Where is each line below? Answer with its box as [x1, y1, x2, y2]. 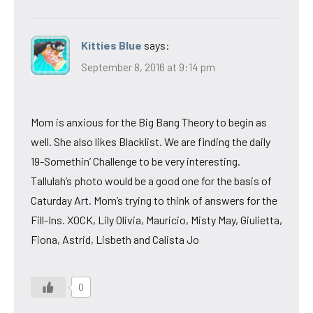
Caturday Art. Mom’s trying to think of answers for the [31, 194, 277, 208]
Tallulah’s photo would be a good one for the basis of [31, 174, 272, 188]
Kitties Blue [81, 38, 142, 52]
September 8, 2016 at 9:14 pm [81, 61, 215, 74]
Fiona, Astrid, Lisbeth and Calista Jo [31, 233, 199, 247]
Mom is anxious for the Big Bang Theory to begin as [31, 115, 267, 129]
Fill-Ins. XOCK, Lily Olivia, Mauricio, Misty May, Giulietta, [31, 213, 282, 227]
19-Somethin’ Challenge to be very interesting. [31, 154, 240, 168]
